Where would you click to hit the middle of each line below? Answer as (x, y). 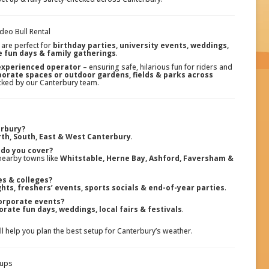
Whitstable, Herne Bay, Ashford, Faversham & (147, 159)
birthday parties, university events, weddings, (141, 46)
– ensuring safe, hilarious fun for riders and (156, 67)
